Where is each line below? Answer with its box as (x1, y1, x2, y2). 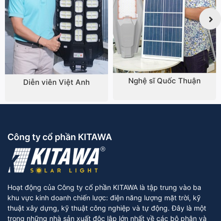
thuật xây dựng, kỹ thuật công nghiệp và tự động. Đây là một (7, 203, 206, 212)
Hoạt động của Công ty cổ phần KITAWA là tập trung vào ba (7, 183, 201, 191)
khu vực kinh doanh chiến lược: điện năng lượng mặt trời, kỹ (7, 193, 201, 202)
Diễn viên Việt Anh (23, 77, 90, 87)
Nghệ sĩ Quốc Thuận (128, 76, 201, 86)
